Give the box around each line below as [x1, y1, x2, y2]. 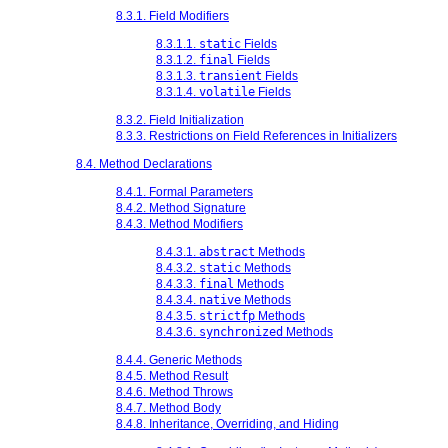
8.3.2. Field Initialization [116, 112, 244, 127]
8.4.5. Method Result [116, 368, 228, 383]
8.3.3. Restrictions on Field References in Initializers [116, 128, 397, 143]
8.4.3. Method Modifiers [116, 216, 243, 231]
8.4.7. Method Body [116, 400, 221, 415]
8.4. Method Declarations [76, 156, 212, 171]
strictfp [199, 308, 255, 323]
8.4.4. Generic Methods [116, 352, 242, 367]
